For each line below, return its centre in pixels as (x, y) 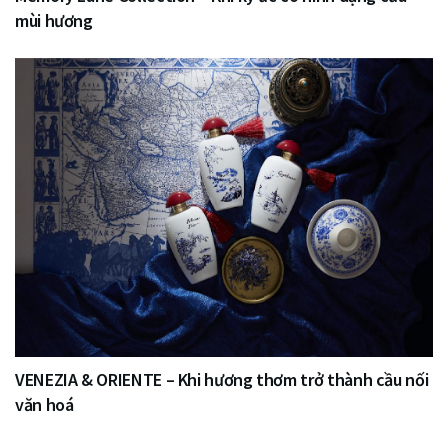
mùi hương (54, 20)
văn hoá (44, 404)
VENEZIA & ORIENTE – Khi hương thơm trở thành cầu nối (222, 379)
